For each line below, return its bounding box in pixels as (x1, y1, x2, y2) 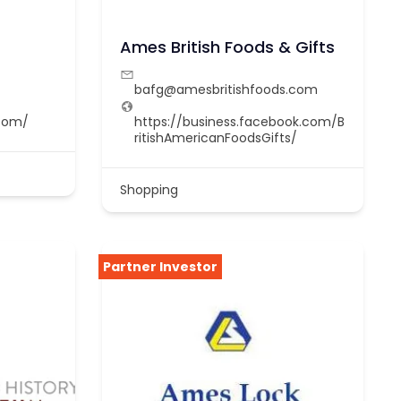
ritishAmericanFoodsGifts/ (133, 129, 297, 148)
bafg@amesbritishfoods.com (133, 81, 318, 99)
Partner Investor (102, 257, 218, 276)
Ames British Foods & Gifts (119, 36, 335, 59)
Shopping (119, 181, 178, 200)
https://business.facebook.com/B (133, 113, 345, 132)
